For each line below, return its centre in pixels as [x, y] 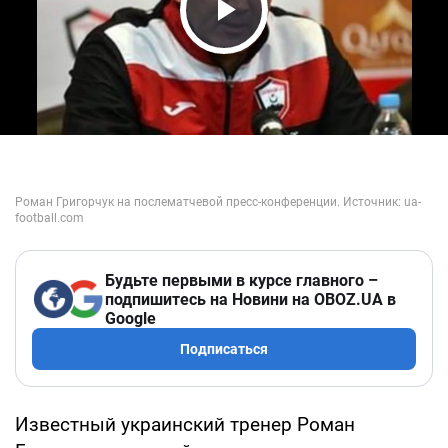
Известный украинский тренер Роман [185, 424]
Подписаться [224, 348]
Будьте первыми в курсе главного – [241, 280]
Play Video [280, 47]
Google [130, 318]
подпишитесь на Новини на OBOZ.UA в [250, 299]
